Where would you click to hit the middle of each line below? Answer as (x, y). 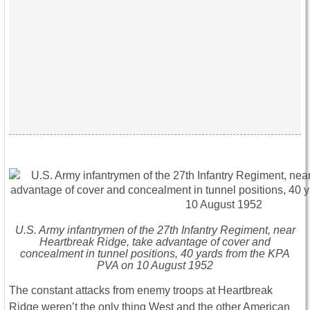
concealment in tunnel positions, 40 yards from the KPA (155, 254)
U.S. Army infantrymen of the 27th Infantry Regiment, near (155, 230)
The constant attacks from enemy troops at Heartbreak (141, 291)
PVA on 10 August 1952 (155, 266)
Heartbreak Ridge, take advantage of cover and (155, 242)
